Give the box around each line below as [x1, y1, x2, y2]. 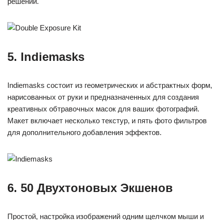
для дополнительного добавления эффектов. [7, 128, 162, 137]
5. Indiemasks [7, 50, 84, 64]
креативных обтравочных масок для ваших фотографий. [7, 105, 199, 113]
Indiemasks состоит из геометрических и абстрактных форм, [7, 81, 212, 90]
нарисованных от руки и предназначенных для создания [7, 93, 199, 102]
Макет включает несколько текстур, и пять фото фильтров [7, 116, 207, 125]
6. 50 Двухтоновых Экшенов [7, 181, 173, 195]
